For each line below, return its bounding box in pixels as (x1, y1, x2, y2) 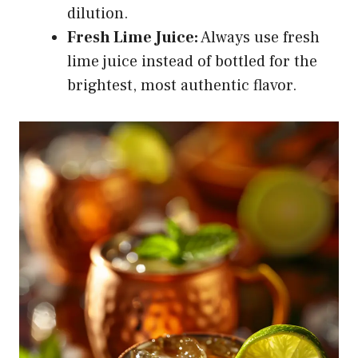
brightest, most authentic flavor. (67, 74, 297, 96)
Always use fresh (198, 26, 320, 48)
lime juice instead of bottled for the (67, 50, 317, 72)
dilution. (67, 2, 129, 24)
